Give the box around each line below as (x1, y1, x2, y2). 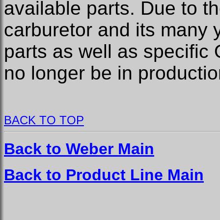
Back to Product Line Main (4, 166, 204, 184)
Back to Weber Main (4, 140, 154, 158)
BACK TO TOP (4, 113, 84, 127)
